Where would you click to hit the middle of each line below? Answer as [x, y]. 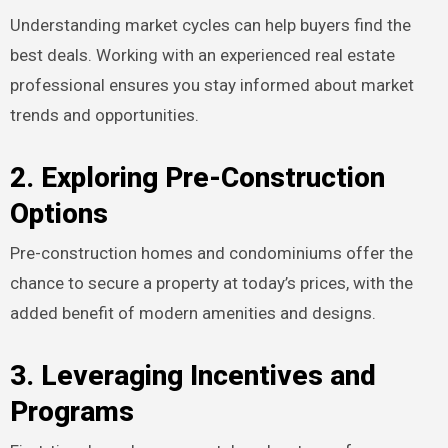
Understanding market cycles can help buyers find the [210, 24]
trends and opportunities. [104, 114]
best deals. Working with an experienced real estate [202, 54]
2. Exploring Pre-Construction [197, 177]
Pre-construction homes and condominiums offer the [211, 253]
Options [58, 213]
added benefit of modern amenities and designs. [192, 313]
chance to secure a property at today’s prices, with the [211, 283]
